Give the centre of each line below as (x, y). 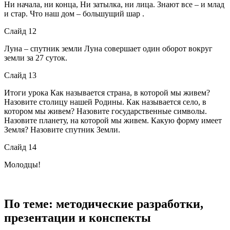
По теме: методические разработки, (104, 204)
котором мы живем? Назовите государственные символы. (106, 111)
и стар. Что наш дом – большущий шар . (74, 13)
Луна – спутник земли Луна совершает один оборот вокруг (108, 48)
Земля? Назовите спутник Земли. (62, 129)
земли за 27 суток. (36, 57)
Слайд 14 (20, 147)
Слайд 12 (20, 31)
